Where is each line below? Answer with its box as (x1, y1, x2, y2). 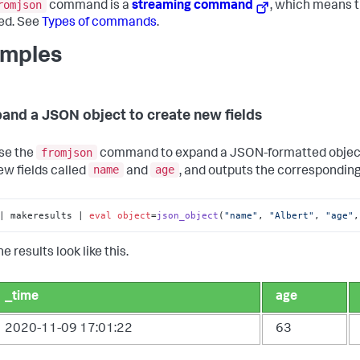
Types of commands (42, 17, 157, 31)
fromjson (41, 145, 92, 159)
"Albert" (269, 209, 315, 221)
